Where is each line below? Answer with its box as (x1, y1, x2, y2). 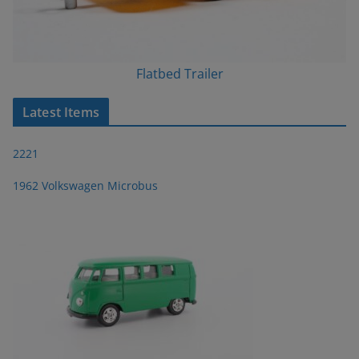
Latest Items (22, 103, 99, 121)
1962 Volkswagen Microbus (13, 177, 158, 193)
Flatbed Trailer (135, 64, 224, 83)
